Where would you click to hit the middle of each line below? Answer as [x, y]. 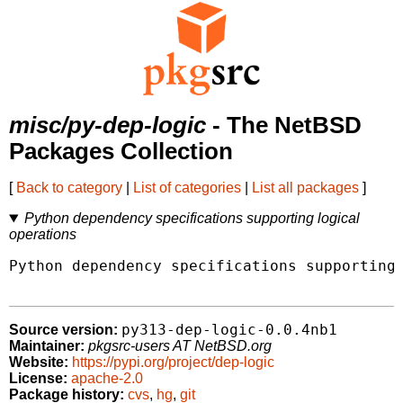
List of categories [187, 188]
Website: [39, 363]
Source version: [63, 330]
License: [38, 379]
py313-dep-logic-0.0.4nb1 [229, 330]
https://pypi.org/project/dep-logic [173, 363]
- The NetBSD [284, 125]
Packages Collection [121, 152]
